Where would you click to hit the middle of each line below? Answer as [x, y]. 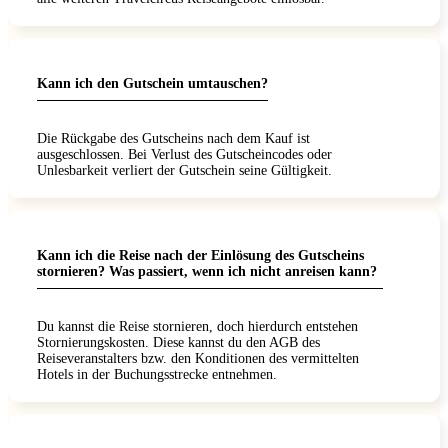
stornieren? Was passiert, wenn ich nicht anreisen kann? [207, 271]
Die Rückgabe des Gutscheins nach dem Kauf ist [173, 138]
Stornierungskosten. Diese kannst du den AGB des [178, 342]
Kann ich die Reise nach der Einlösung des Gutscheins [200, 255]
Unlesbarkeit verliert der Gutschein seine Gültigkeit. [184, 170]
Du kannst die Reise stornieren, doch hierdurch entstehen [197, 326]
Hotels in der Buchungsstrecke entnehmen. [157, 374]
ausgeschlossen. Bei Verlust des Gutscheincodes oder [184, 154]
